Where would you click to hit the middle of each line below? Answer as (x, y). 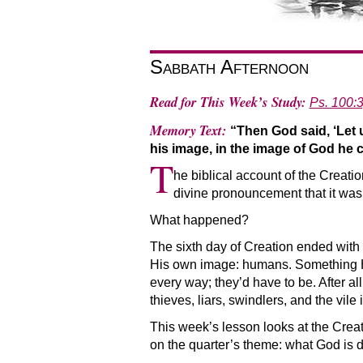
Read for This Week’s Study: (228, 102)
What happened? (199, 220)
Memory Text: (190, 130)
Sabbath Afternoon (229, 66)
